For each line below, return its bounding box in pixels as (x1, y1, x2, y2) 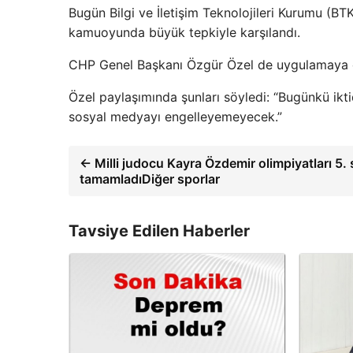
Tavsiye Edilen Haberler (69, 221, 250, 240)
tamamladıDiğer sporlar (80, 170, 220, 187)
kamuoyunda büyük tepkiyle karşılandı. (69, 24, 300, 40)
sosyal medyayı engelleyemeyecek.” (69, 108, 282, 124)
